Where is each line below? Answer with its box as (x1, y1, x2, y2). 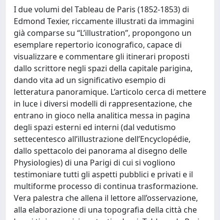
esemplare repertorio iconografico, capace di (14, 39, 182, 50)
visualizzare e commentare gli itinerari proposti (14, 51, 190, 62)
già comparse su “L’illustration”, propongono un (14, 27, 192, 38)
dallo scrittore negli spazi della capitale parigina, (14, 63, 192, 74)
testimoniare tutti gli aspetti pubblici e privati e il (14, 169, 193, 180)
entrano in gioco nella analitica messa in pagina (14, 110, 190, 121)
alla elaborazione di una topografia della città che (14, 204, 197, 215)
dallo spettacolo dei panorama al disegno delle (14, 145, 187, 156)
